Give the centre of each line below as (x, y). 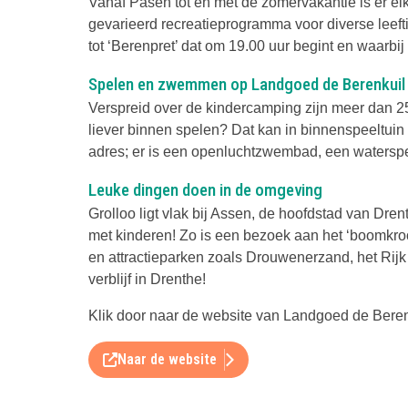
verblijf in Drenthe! (147, 279)
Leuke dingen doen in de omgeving (205, 189)
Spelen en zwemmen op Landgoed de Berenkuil (247, 84)
